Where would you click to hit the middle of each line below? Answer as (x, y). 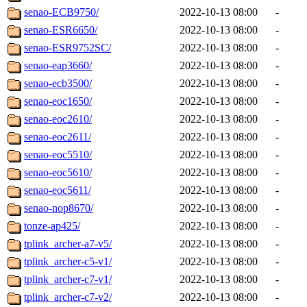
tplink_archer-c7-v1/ (68, 280)
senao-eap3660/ (58, 66)
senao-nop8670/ (59, 208)
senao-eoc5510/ (58, 155)
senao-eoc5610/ (58, 173)
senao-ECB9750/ (61, 12)
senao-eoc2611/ (58, 137)
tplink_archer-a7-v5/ (68, 244)
